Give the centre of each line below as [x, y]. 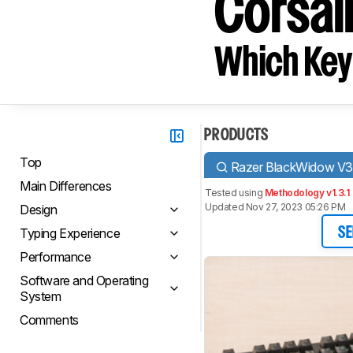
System [41, 296]
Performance [56, 257]
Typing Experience [70, 233]
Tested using [235, 193]
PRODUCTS [236, 136]
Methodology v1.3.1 [307, 193]
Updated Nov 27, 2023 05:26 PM [275, 207]
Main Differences [66, 186]
